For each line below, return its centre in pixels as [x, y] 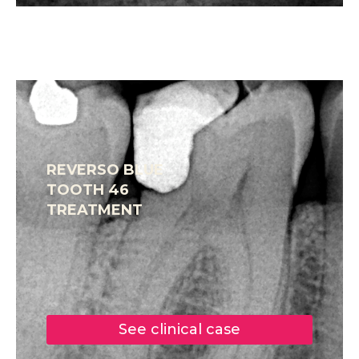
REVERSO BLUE [105, 169]
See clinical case [179, 329]
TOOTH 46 [88, 190]
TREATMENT [95, 210]
